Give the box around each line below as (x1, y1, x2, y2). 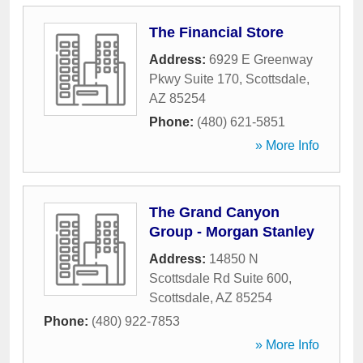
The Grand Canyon (149, 204, 280, 220)
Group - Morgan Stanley (149, 224, 314, 240)
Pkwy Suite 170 (149, 72, 239, 86)
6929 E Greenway (209, 53, 313, 66)
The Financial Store (149, 24, 284, 41)
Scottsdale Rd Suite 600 (149, 271, 288, 285)
